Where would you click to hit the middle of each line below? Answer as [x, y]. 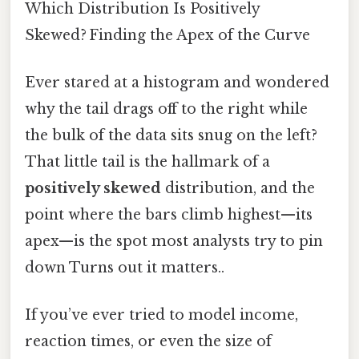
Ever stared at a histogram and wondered [177, 83]
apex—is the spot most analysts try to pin [174, 242]
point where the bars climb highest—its [169, 215]
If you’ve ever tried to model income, [161, 315]
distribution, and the [238, 189]
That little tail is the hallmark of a [147, 162]
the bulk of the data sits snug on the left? [171, 136]
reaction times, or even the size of [148, 342]
